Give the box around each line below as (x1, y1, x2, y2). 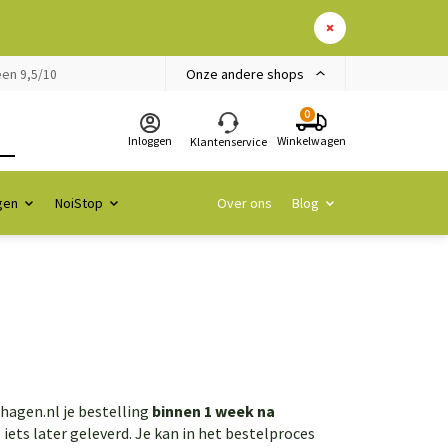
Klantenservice (190, 133, 267, 149)
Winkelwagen (277, 133, 346, 149)
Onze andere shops (185, 64, 304, 83)
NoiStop (55, 194, 103, 212)
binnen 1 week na (152, 401, 275, 421)
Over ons (217, 194, 272, 212)
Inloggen (128, 132, 172, 148)
